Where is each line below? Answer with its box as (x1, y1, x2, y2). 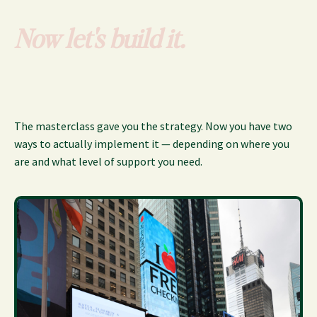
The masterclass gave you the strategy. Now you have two (14, 119, 292, 134)
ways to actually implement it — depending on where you (14, 137, 289, 151)
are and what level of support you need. (14, 154, 202, 169)
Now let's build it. (14, 22, 185, 55)
